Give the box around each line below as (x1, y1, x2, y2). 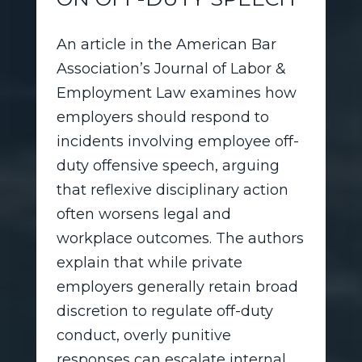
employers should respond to (56, 107, 269, 126)
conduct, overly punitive (56, 326, 231, 344)
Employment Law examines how (56, 83, 297, 102)
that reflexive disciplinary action (56, 180, 288, 199)
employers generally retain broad (56, 277, 298, 296)
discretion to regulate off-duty (56, 301, 273, 320)
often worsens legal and (56, 204, 231, 223)
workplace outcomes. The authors (56, 229, 304, 247)
